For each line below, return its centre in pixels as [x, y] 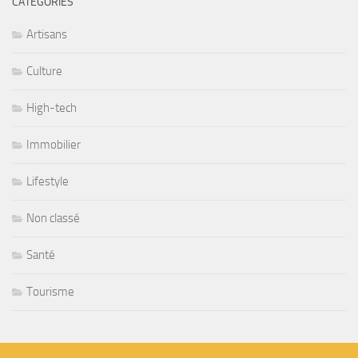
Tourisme [50, 291]
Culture [44, 71]
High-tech [52, 107]
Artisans [47, 34]
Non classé [53, 218]
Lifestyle [48, 181]
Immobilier [54, 144]
